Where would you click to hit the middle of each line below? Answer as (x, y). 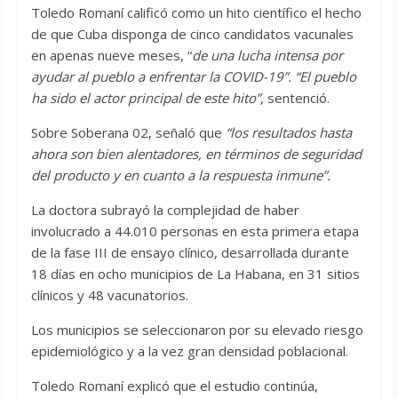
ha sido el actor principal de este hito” (145, 98)
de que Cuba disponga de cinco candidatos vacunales (192, 34)
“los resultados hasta (288, 133)
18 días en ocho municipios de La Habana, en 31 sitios (195, 274)
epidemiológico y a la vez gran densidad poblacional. (189, 351)
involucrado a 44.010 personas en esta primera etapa (195, 231)
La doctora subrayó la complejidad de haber (165, 210)
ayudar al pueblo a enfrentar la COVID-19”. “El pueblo (193, 77)
